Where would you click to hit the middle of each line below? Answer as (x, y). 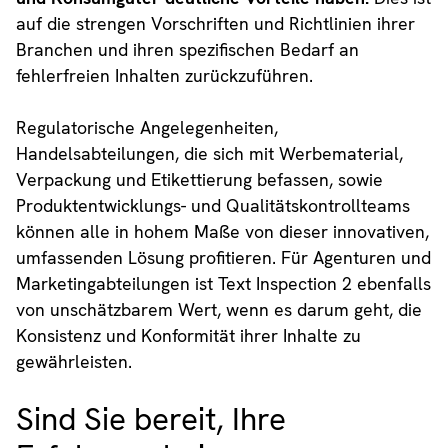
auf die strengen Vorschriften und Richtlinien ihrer (215, 23)
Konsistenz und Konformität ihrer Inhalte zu (188, 335)
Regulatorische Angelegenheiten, (146, 127)
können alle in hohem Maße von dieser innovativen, (222, 231)
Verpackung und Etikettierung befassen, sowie (199, 179)
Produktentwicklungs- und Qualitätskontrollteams (212, 205)
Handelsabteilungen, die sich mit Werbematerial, (209, 153)
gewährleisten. (73, 361)
